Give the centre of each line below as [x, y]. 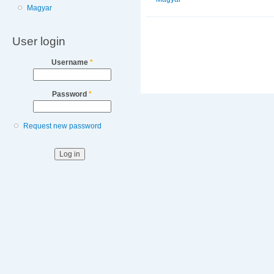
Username [70, 62]
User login [39, 41]
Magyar [40, 8]
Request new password [63, 126]
